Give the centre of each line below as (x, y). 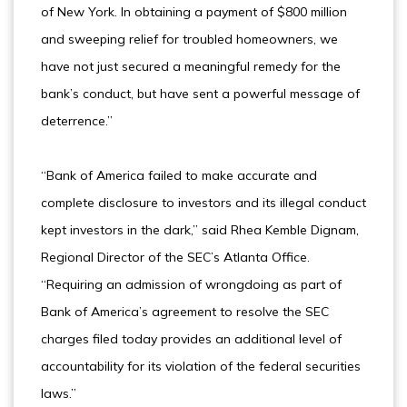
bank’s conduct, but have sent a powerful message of (200, 94)
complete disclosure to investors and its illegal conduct (203, 203)
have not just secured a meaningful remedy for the (191, 66)
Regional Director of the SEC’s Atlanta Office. (175, 257)
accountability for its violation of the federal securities (201, 366)
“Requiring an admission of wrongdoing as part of (191, 284)
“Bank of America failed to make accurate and (179, 175)
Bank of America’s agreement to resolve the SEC (185, 312)
